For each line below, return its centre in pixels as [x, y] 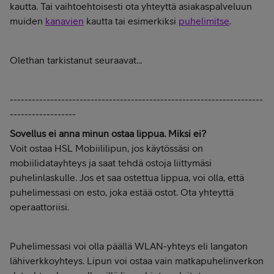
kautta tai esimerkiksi [131, 21]
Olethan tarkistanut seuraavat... [76, 60]
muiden [28, 21]
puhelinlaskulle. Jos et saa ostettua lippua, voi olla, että [127, 177]
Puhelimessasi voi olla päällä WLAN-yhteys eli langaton [129, 246]
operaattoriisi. [39, 207]
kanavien [65, 21]
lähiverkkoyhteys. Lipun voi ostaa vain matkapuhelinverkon [137, 261]
